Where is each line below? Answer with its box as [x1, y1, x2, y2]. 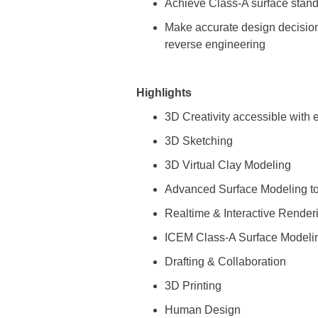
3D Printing [165, 280, 221, 292]
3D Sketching [165, 135, 233, 147]
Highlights [136, 87, 192, 99]
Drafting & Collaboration [165, 256, 286, 268]
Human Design [165, 304, 241, 316]
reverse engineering [165, 38, 265, 50]
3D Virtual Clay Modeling [165, 159, 291, 171]
